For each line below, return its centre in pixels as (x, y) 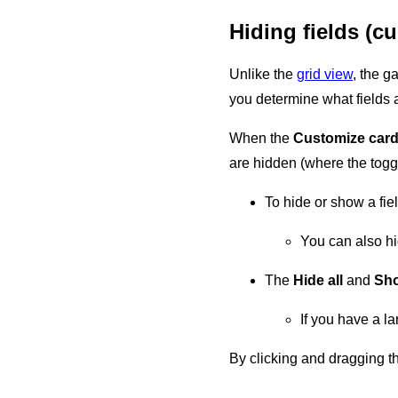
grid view (325, 74)
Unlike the (263, 74)
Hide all (318, 280)
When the (261, 138)
